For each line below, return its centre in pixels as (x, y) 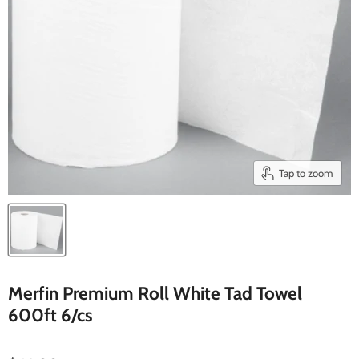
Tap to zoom (306, 173)
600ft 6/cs (50, 315)
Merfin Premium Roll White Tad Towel (155, 293)
